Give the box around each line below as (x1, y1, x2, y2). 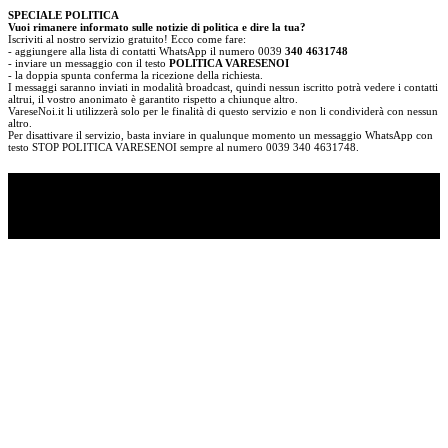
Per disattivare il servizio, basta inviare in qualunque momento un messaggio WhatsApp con (8, 128, 433, 141)
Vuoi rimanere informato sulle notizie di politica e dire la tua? (8, 20, 306, 33)
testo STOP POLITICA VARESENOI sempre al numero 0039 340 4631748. (8, 140, 359, 153)
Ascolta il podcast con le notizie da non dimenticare (8, 216, 425, 238)
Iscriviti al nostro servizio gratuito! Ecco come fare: (8, 32, 246, 45)
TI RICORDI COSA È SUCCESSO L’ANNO (8, 172, 381, 194)
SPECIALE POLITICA (8, 8, 119, 21)
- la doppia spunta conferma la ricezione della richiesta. (8, 68, 263, 81)
